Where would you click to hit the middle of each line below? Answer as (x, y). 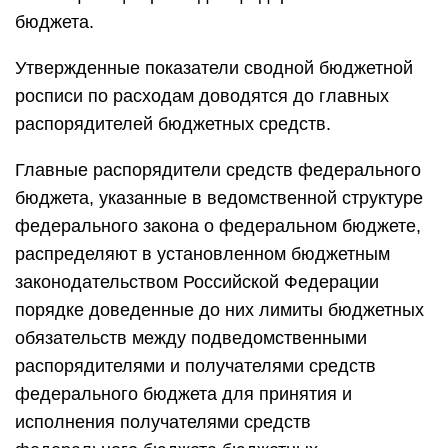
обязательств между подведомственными (191, 338)
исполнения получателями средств (163, 422)
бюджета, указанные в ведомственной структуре (219, 198)
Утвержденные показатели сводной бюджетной (214, 68)
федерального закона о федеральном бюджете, (218, 226)
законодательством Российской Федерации (197, 282)
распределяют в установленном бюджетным (202, 254)
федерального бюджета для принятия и (183, 394)
